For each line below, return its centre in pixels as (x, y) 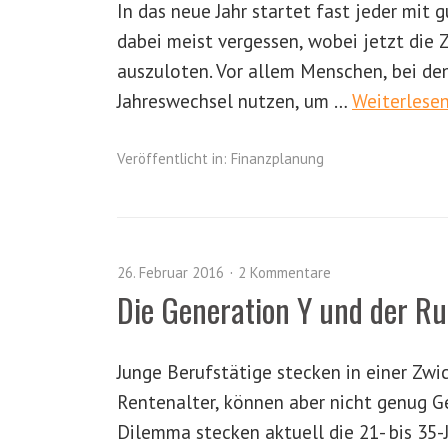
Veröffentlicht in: (172, 158)
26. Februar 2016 (170, 272)
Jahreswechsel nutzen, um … (234, 100)
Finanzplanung (277, 158)
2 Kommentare (284, 272)
